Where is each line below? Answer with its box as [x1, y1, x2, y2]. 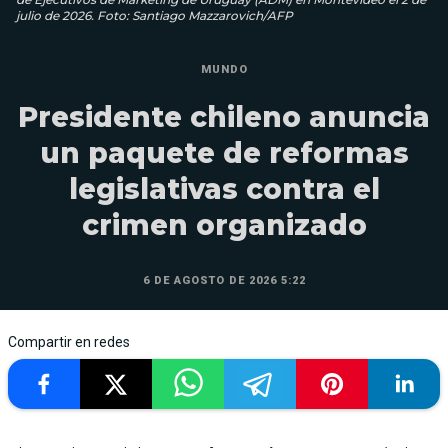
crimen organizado [81, 207, 367, 242]
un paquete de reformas [39, 135, 409, 170]
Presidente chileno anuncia [18, 99, 430, 134]
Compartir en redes [8, 333, 130, 350]
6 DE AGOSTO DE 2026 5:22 [142, 273, 306, 287]
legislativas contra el [68, 171, 380, 206]
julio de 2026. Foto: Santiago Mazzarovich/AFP [16, 7, 293, 23]
